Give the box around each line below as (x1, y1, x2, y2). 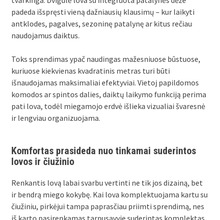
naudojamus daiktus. (11, 30, 80, 41)
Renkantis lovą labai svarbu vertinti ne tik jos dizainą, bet (11, 178, 203, 188)
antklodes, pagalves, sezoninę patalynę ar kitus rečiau (11, 19, 192, 29)
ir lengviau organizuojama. (11, 113, 101, 123)
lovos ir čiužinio (11, 156, 75, 168)
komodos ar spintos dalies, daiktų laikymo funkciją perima (11, 89, 207, 100)
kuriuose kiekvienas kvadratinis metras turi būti (11, 66, 170, 76)
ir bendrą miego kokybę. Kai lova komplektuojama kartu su (11, 190, 208, 200)
